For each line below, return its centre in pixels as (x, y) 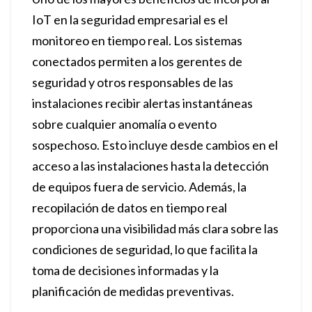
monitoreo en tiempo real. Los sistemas (137, 40)
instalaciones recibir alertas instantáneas (142, 103)
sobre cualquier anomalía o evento (124, 124)
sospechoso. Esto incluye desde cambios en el (155, 145)
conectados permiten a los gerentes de (137, 61)
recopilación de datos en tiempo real (130, 208)
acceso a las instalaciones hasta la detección (150, 166)
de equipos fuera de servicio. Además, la (139, 187)
